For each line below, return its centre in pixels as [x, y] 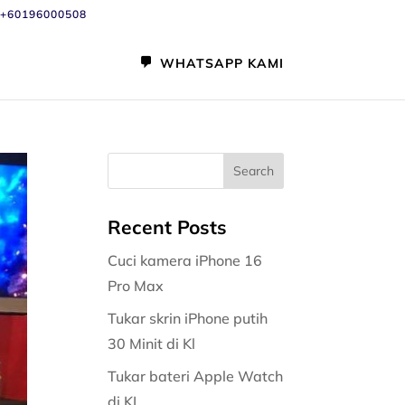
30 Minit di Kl [154, 344]
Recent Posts [168, 227]
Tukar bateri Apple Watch [196, 376]
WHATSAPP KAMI [221, 63]
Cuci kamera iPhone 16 [185, 260]
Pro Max [138, 286]
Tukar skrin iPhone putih [188, 318]
